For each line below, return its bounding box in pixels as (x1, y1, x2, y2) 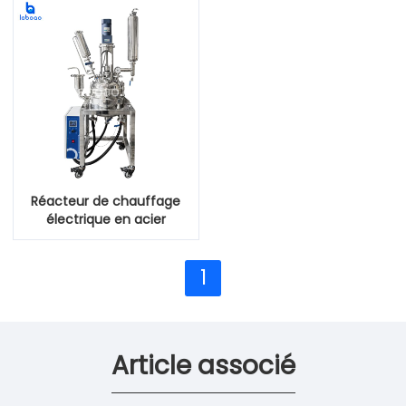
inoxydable (72, 227, 140, 246)
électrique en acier (45, 209, 166, 228)
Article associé (111, 347, 295, 383)
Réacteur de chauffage (31, 191, 181, 210)
